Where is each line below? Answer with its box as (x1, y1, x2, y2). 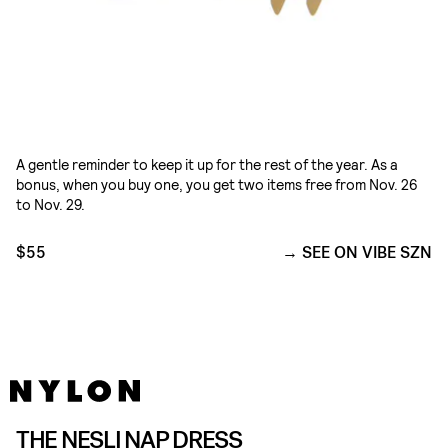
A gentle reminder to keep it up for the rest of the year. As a (16, 156, 398, 174)
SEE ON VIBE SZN (302, 242, 432, 264)
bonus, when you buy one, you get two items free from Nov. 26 (16, 176, 417, 194)
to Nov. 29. (16, 196, 85, 214)
